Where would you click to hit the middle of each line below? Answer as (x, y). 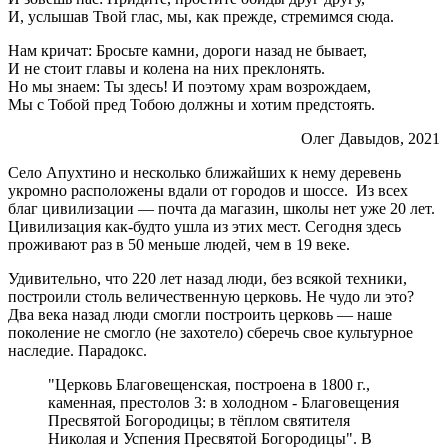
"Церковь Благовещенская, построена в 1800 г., (209, 384)
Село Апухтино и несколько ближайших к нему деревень (204, 172)
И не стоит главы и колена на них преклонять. (168, 68)
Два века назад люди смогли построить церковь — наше (200, 314)
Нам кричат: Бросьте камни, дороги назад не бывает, (189, 50)
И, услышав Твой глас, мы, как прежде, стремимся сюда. (203, 16)
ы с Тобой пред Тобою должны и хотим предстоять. (198, 104)
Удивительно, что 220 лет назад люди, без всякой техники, (207, 278)
